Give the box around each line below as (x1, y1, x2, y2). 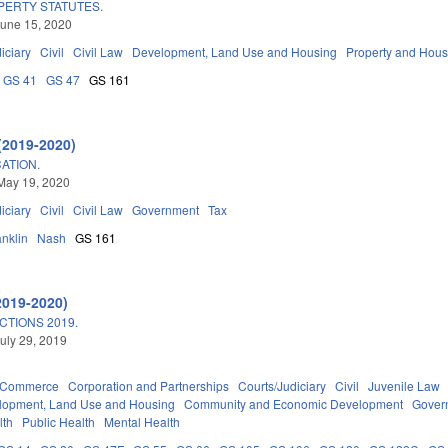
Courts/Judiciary (238, 376, 327, 394)
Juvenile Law (368, 376, 441, 394)
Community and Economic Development (184, 394, 404, 412)
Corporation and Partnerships (68, 376, 230, 394)
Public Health (22, 412, 96, 430)
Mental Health (104, 412, 181, 430)
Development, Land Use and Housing (132, 42, 338, 60)
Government (132, 200, 200, 218)
